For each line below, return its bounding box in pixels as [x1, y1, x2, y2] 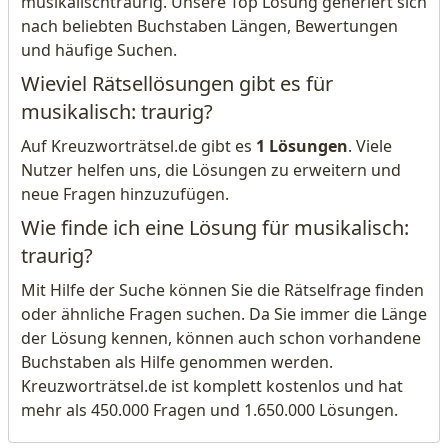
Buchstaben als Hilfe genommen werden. [21, 351, 333, 373]
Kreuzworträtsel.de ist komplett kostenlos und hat [21, 375, 403, 397]
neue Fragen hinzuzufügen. [21, 183, 229, 205]
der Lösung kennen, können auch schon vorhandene [21, 327, 421, 349]
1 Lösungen [256, 135, 348, 157]
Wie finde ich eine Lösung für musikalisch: [21, 214, 409, 241]
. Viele [348, 135, 392, 157]
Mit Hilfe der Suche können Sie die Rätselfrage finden [21, 279, 424, 301]
